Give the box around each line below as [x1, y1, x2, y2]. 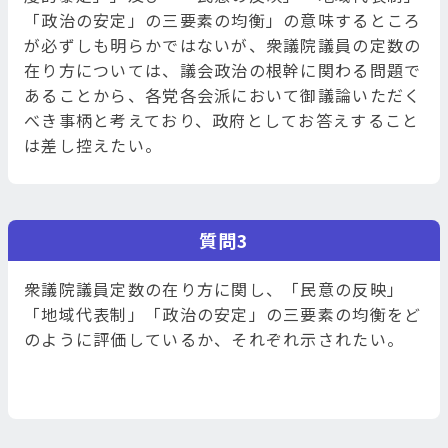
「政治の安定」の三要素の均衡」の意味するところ [24, 8, 422, 33]
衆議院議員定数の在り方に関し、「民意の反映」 [24, 277, 405, 302]
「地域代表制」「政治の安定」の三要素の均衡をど [24, 302, 422, 327]
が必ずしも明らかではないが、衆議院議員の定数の [24, 33, 422, 58]
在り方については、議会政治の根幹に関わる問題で [24, 58, 422, 83]
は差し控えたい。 [24, 133, 163, 158]
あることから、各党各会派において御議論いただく [24, 83, 422, 108]
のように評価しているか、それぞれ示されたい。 [24, 327, 405, 352]
